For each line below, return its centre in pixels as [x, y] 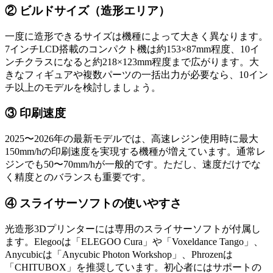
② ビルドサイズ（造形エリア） [87, 11]
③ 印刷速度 [35, 113]
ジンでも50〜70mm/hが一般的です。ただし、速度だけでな [133, 165]
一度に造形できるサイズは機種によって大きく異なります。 [136, 36]
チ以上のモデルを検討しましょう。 [83, 87]
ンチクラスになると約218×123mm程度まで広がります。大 [132, 62]
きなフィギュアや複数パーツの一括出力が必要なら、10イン [136, 74]
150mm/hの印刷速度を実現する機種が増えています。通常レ [135, 152]
